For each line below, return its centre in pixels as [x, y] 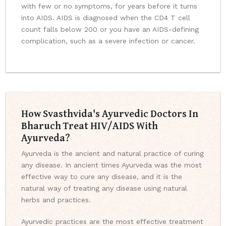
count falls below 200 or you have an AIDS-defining [110, 30]
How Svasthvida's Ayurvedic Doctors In [110, 114]
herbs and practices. [56, 200]
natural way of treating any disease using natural [104, 188]
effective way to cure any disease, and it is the [102, 177]
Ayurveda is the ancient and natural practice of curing [112, 154]
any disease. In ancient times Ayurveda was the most [111, 165]
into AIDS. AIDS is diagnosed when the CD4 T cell [106, 18]
